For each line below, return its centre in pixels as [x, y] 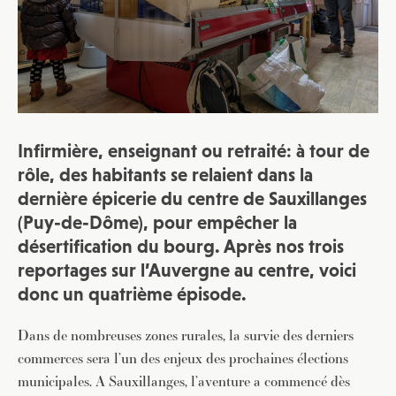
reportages [62, 270]
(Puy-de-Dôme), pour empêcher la [157, 223]
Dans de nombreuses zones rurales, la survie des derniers [186, 335]
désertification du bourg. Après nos [163, 247]
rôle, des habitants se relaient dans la [165, 175]
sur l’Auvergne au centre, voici [232, 270]
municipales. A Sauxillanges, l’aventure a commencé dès [184, 381]
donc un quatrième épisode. [132, 294]
